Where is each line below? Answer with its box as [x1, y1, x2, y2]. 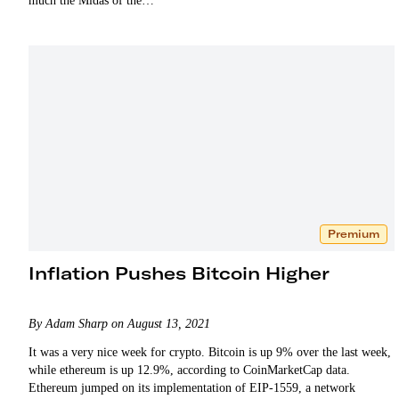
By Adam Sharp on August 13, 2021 [28, 316, 210, 330]
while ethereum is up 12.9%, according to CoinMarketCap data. [28, 362, 350, 377]
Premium [327, 226, 379, 240]
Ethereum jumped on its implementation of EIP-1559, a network [28, 380, 355, 395]
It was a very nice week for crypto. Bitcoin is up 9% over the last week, [28, 345, 391, 359]
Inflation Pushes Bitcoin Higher [28, 261, 330, 284]
